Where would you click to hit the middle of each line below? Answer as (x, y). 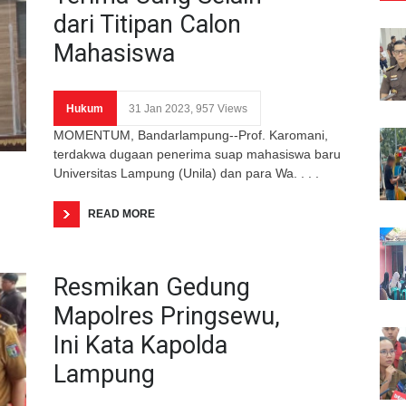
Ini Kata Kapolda (140, 345)
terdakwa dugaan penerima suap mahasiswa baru (197, 154)
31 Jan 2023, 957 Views (188, 108)
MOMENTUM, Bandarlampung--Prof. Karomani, (191, 135)
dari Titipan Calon (147, 24)
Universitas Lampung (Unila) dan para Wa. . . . (186, 173)
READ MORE (121, 213)
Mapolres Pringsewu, (167, 316)
